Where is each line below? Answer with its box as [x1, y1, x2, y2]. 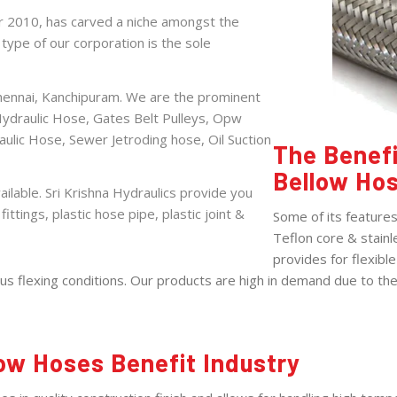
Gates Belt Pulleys [93, 108, 206, 127]
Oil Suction [208, 129, 271, 148]
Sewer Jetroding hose [69, 129, 201, 148]
